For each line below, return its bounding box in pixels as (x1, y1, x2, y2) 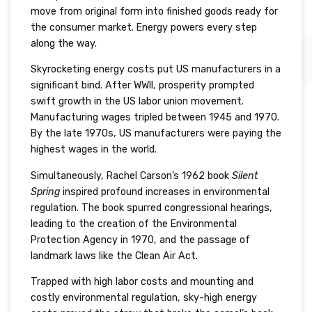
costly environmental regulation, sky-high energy (30, 292, 257, 304)
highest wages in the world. (30, 143, 157, 156)
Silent (231, 169, 258, 182)
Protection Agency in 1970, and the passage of (30, 233, 250, 246)
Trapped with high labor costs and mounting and (30, 276, 253, 288)
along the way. (30, 37, 97, 49)
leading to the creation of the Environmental (30, 217, 237, 230)
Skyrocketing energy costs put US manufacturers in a (30, 63, 281, 76)
